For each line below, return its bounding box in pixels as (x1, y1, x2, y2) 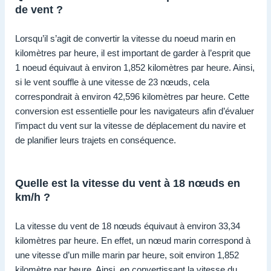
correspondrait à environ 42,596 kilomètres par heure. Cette (15, 91, 249, 102)
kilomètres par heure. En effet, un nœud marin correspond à (15, 235, 250, 246)
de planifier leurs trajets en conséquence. (15, 135, 176, 146)
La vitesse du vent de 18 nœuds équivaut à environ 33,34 (15, 221, 240, 232)
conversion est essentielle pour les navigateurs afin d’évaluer (15, 106, 254, 117)
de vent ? (15, 4, 63, 16)
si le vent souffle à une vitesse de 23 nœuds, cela (15, 77, 209, 88)
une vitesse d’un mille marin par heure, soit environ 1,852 (15, 250, 239, 261)
